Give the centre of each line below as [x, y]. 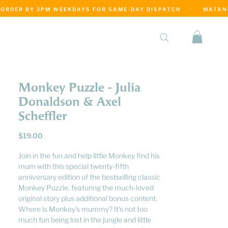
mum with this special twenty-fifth [74, 166]
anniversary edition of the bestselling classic [89, 177]
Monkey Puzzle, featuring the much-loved [86, 188]
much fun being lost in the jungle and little [85, 220]
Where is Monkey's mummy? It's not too [83, 209]
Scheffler [42, 116]
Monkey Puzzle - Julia [79, 88]
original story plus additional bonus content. [88, 198]
